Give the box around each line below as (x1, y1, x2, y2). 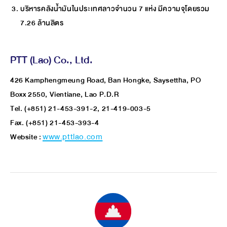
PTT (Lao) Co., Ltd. (10, 51, 93, 69)
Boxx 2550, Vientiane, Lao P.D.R (10, 88, 119, 101)
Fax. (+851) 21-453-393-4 (10, 116, 99, 129)
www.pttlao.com (43, 130, 103, 143)
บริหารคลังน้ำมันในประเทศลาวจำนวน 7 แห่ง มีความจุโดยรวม (20, 2, 210, 15)
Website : (10, 130, 43, 143)
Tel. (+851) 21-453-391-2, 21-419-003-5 (10, 102, 151, 115)
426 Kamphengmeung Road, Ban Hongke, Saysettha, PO (10, 73, 201, 87)
